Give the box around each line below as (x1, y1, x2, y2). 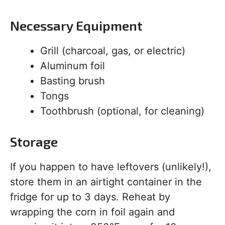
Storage (10, 134, 58, 150)
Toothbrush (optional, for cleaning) (40, 105, 204, 118)
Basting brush (40, 75, 105, 87)
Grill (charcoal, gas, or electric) (40, 45, 185, 57)
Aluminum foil (40, 60, 105, 72)
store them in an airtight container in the (10, 176, 202, 188)
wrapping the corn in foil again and (10, 206, 175, 218)
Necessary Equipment (10, 18, 143, 34)
